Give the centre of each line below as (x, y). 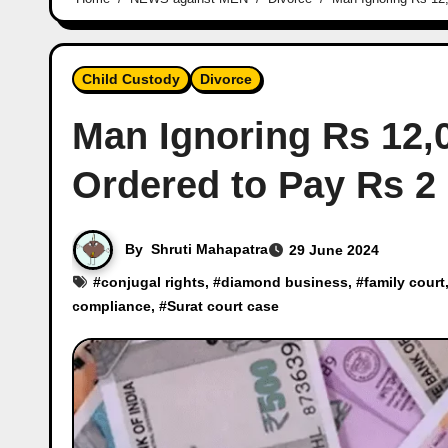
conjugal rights (153, 282)
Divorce (226, 79)
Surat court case (223, 306)
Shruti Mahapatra (209, 248)
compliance (111, 306)
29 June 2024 (334, 250)
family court (404, 282)
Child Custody (131, 79)
